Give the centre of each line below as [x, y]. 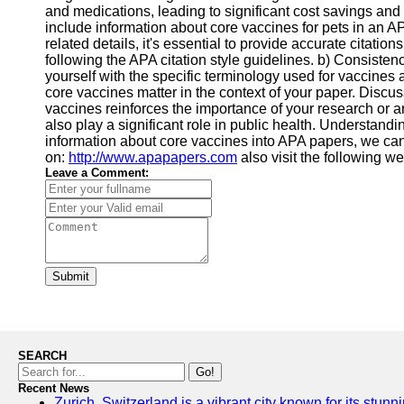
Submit [71, 276]
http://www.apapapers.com [153, 157]
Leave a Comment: [97, 173]
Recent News [54, 388]
